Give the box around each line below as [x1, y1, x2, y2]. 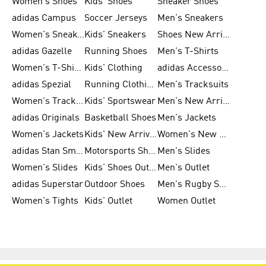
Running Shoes [84, 47, 148, 56]
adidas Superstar [12, 180, 83, 189]
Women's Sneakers [77, 30, 84, 40]
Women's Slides [12, 163, 78, 173]
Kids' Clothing [84, 64, 143, 73]
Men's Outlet [157, 163, 210, 173]
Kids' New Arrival [150, 130, 157, 140]
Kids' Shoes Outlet [149, 163, 157, 173]
